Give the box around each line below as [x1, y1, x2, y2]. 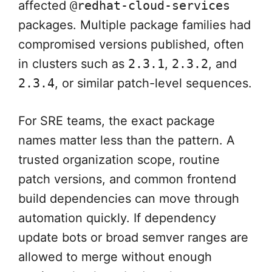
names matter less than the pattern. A [18, 133, 235, 148]
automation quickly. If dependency [18, 211, 216, 226]
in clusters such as [18, 56, 128, 72]
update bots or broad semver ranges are [18, 230, 248, 245]
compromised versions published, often [18, 37, 244, 52]
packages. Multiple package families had [18, 18, 251, 33]
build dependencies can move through [18, 191, 239, 206]
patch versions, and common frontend [18, 172, 236, 187]
